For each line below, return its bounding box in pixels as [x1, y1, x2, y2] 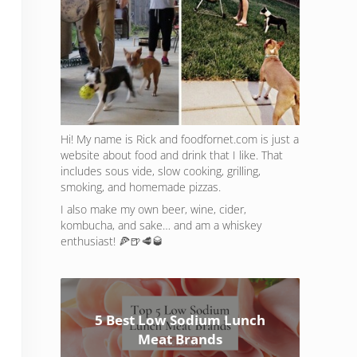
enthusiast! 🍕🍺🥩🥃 [61, 233, 163, 249]
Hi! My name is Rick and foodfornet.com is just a [61, 131, 299, 147]
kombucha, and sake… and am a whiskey [61, 218, 261, 233]
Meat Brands [137, 330, 222, 349]
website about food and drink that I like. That [61, 147, 283, 163]
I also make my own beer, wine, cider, [61, 202, 246, 218]
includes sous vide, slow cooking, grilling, [61, 163, 261, 179]
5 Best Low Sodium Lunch [94, 311, 265, 330]
